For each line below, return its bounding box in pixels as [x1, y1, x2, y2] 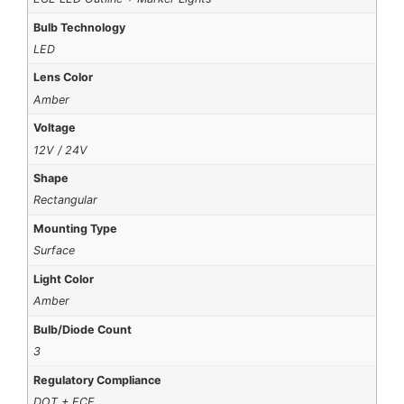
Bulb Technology [33, 20, 126, 34]
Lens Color [33, 70, 94, 85]
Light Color [33, 271, 95, 286]
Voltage [33, 121, 77, 135]
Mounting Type [33, 222, 118, 236]
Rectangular [33, 193, 98, 207]
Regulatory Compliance [33, 372, 162, 387]
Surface [33, 243, 76, 258]
